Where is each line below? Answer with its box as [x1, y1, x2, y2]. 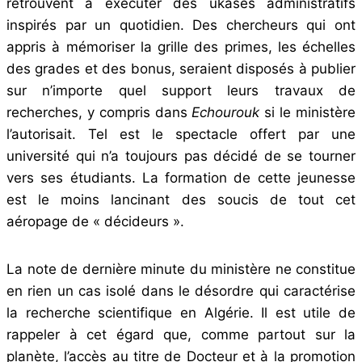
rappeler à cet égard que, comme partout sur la [6, 326, 356, 343]
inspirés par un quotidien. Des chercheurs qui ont [6, 16, 356, 33]
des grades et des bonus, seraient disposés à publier [6, 60, 356, 77]
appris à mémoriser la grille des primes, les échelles [6, 38, 356, 55]
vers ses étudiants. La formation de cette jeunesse [6, 169, 356, 186]
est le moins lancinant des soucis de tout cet [6, 191, 356, 208]
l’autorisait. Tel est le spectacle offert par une [6, 125, 356, 142]
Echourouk [192, 103, 260, 120]
